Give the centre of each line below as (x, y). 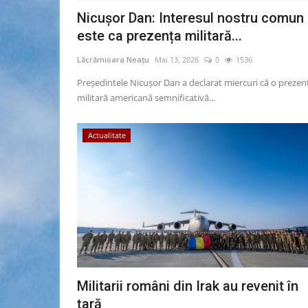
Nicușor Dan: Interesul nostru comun (190, 18)
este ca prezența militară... (159, 36)
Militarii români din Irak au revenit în (188, 286)
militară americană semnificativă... (146, 98)
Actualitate (107, 135)
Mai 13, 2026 (177, 60)
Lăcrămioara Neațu (113, 60)
